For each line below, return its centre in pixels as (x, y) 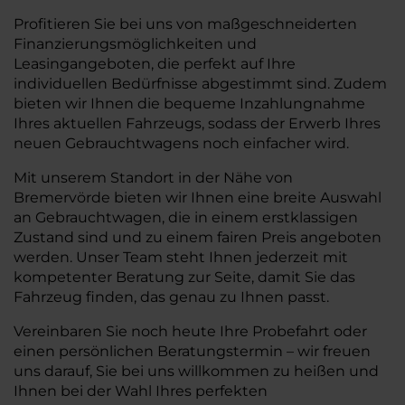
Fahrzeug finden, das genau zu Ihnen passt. (171, 297)
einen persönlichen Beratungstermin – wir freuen (192, 351)
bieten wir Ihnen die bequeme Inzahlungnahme (189, 104)
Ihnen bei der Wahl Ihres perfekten (141, 391)
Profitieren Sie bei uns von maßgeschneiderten (185, 24)
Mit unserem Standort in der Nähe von (153, 178)
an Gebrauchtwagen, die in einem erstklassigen (186, 217)
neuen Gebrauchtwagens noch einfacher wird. (181, 143)
